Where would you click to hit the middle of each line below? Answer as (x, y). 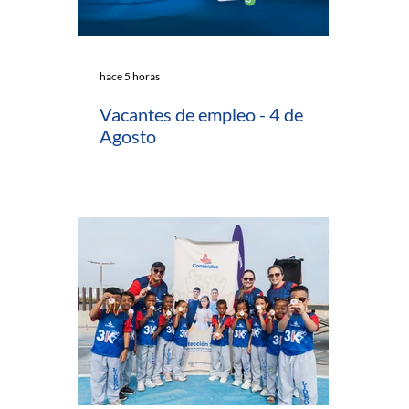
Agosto (128, 136)
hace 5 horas (130, 76)
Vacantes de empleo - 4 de (201, 114)
